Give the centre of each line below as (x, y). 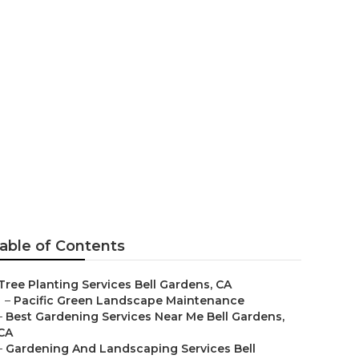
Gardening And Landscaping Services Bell (131, 349)
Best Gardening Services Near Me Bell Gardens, (145, 317)
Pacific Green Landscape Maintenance (129, 301)
